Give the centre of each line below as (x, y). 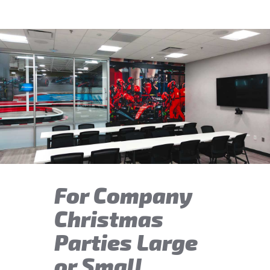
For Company (123, 195)
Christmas (108, 218)
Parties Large (126, 242)
